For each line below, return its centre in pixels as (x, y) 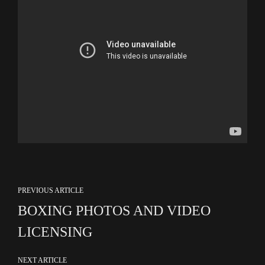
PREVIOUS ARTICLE (51, 190)
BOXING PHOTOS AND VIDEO (114, 211)
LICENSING (55, 232)
